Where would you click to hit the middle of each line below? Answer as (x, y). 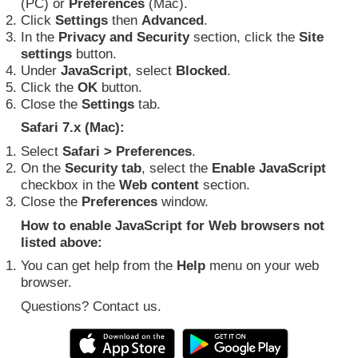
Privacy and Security (124, 36)
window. (183, 201)
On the (43, 168)
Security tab (103, 168)
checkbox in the (70, 185)
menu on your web (262, 266)
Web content (159, 185)
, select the (177, 168)
